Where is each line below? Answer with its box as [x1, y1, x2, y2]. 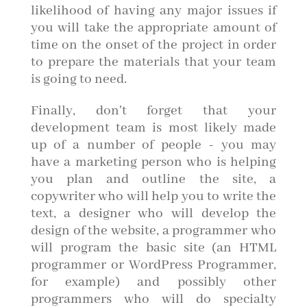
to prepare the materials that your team [30, 53, 277, 71]
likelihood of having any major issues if [30, 2, 277, 20]
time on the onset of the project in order [30, 36, 277, 54]
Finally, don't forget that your [30, 102, 277, 120]
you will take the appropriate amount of [30, 19, 277, 37]
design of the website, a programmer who [30, 222, 277, 240]
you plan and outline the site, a [30, 171, 277, 188]
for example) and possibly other [30, 273, 277, 291]
